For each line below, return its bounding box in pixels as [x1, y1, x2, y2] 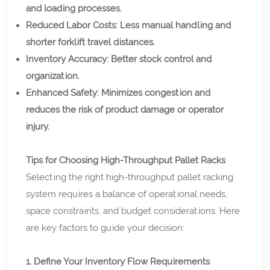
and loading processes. [26, 2, 122, 14]
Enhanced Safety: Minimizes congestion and [26, 87, 211, 98]
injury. [26, 121, 50, 132]
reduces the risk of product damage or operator [26, 104, 224, 115]
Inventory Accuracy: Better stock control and [26, 53, 212, 64]
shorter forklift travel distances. [26, 36, 155, 48]
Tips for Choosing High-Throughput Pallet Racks [26, 154, 226, 166]
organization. [26, 70, 80, 81]
